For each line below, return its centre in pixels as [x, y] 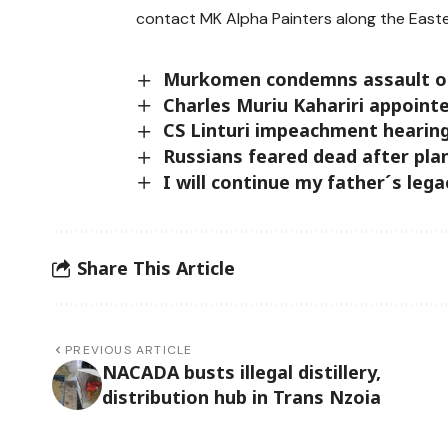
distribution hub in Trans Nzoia [241, 397]
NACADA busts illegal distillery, [241, 372]
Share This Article [156, 267]
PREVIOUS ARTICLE [129, 350]
